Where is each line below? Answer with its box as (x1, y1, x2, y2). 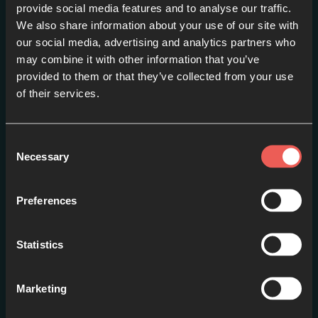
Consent (5, 136, 45, 148)
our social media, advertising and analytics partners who (16, 35, 295, 48)
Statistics (16, 238, 63, 250)
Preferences (16, 194, 77, 206)
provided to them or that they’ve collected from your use (16, 70, 293, 82)
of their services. (16, 87, 99, 99)
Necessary (16, 150, 69, 162)
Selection (5, 153, 48, 165)
